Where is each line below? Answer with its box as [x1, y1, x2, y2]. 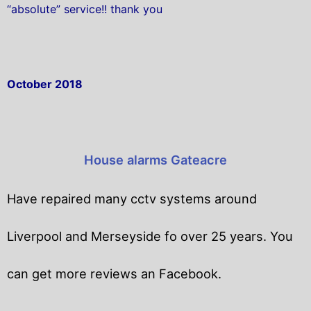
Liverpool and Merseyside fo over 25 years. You [7, 228, 293, 244]
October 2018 [7, 76, 83, 91]
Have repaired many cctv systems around [7, 190, 257, 206]
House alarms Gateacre [84, 151, 227, 167]
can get [7, 265, 52, 281]
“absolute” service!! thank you [7, 1, 162, 16]
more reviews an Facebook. [52, 265, 221, 281]
